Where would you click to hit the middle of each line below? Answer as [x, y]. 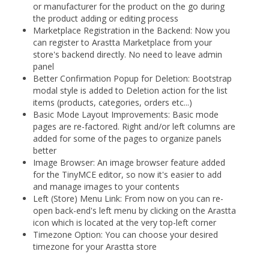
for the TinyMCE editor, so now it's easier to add [127, 174]
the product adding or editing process [106, 18]
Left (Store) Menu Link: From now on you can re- [128, 198]
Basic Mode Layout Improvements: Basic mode [126, 114]
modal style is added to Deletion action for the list [130, 90]
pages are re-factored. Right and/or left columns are [134, 126]
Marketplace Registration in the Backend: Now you [131, 30]
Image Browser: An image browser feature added [129, 162]
